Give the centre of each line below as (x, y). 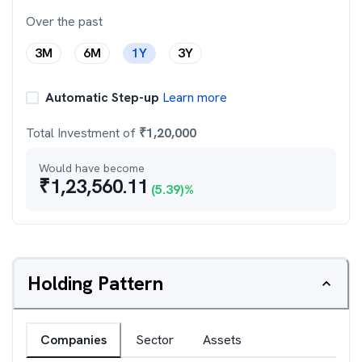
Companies (74, 340)
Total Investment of (82, 133)
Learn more (193, 97)
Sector (155, 340)
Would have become (92, 168)
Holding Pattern (95, 283)
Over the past (64, 21)
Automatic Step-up (102, 97)
